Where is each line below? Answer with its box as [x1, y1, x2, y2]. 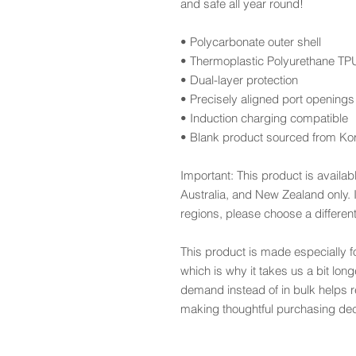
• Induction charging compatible [180, 110, 348, 126]
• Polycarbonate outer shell [180, 33, 321, 49]
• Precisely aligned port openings [180, 91, 354, 106]
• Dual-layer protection [180, 72, 298, 87]
